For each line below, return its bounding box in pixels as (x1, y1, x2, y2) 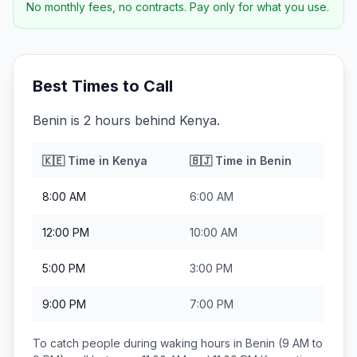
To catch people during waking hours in (33, 336, 245, 350)
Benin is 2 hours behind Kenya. (33, 112, 220, 128)
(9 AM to (275, 336, 323, 350)
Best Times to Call (33, 76, 173, 96)
